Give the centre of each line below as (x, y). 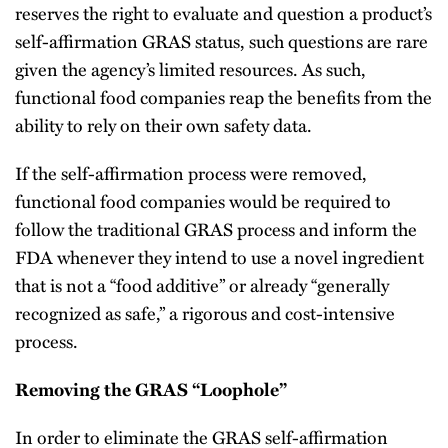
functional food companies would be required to (203, 200)
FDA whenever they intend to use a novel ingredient (219, 256)
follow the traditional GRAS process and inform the (216, 228)
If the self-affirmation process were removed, (191, 172)
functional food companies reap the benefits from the (223, 96)
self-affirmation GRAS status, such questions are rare (221, 40)
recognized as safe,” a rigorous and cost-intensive (205, 312)
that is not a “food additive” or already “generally (202, 284)
